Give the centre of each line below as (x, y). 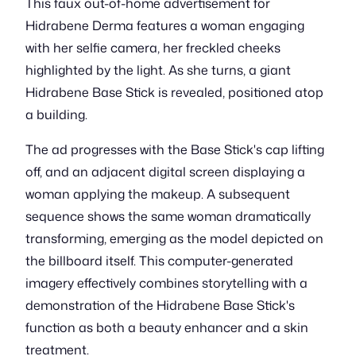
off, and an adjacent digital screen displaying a (165, 172)
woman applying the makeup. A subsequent (158, 194)
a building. (56, 114)
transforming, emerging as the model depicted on (174, 238)
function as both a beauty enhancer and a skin (167, 327)
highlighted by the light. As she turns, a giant (158, 70)
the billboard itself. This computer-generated (159, 261)
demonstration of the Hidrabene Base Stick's (160, 305)
